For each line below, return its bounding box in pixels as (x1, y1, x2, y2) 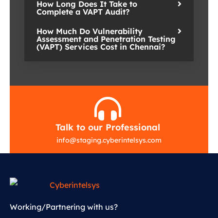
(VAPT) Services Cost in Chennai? (36, 41, 165, 52)
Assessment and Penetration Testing (36, 34, 176, 44)
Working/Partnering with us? (10, 201, 118, 212)
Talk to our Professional (55, 121, 160, 133)
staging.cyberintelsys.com (76, 135, 162, 145)
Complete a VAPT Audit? (36, 6, 129, 17)
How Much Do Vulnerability (36, 26, 143, 36)
